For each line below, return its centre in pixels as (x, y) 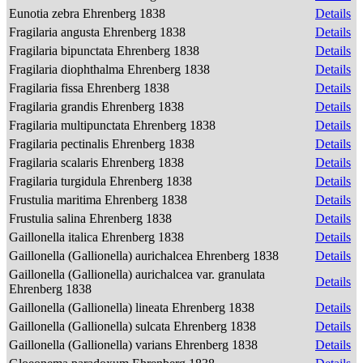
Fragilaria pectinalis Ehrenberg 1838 (103, 144)
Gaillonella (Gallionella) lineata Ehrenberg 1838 (133, 307)
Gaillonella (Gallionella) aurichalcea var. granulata (137, 274)
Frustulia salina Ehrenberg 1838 (92, 218)
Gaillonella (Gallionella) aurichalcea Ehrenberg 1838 (145, 256)
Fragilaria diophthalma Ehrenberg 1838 (111, 69)
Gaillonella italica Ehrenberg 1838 (98, 237)
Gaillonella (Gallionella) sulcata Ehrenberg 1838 (134, 326)
